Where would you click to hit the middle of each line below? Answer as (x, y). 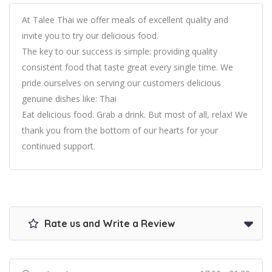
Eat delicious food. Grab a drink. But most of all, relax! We (135, 115)
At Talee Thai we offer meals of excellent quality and (125, 20)
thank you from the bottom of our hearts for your (120, 131)
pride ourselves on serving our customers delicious (121, 83)
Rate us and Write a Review (108, 224)
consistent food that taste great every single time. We (127, 67)
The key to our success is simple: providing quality (120, 52)
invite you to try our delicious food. (90, 36)
